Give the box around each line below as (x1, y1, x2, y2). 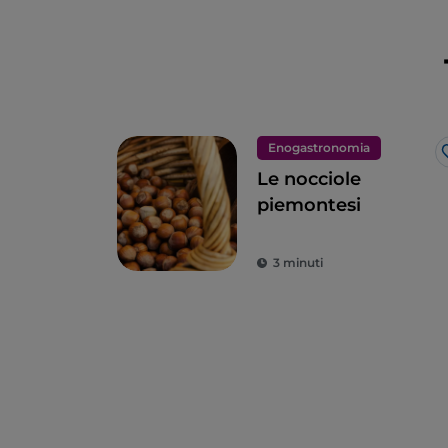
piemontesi (257, 194, 361, 217)
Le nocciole (257, 168, 361, 191)
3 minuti (273, 255, 323, 271)
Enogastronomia (268, 140, 370, 156)
